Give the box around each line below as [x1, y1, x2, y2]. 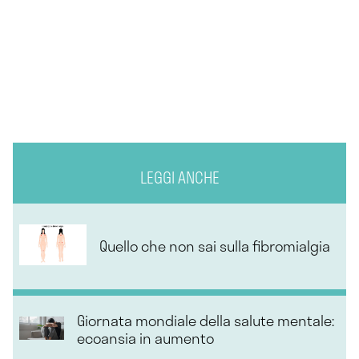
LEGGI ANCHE [139, 165, 220, 189]
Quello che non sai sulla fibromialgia [99, 235, 330, 258]
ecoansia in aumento [76, 327, 214, 350]
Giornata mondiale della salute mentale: [76, 309, 334, 333]
